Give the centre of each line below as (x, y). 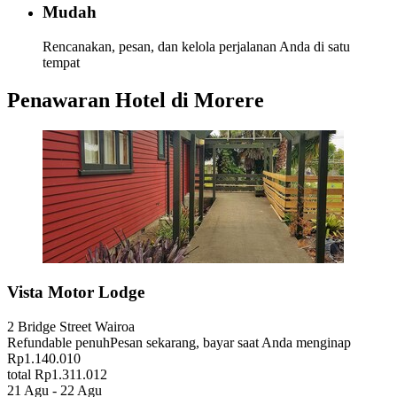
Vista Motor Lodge (76, 292)
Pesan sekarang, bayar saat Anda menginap (230, 343)
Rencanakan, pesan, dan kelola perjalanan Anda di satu (196, 46)
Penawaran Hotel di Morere (136, 100)
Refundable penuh (58, 343)
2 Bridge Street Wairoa (71, 327)
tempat (61, 62)
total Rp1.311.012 (57, 375)
